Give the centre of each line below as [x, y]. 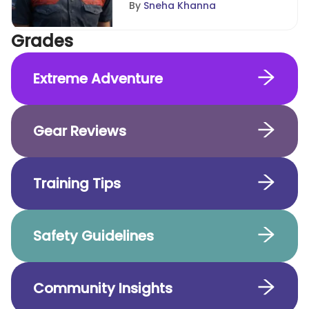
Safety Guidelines [93, 236]
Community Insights [103, 288]
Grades [42, 41]
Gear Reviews [80, 131]
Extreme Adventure [98, 79]
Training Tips [77, 183]
